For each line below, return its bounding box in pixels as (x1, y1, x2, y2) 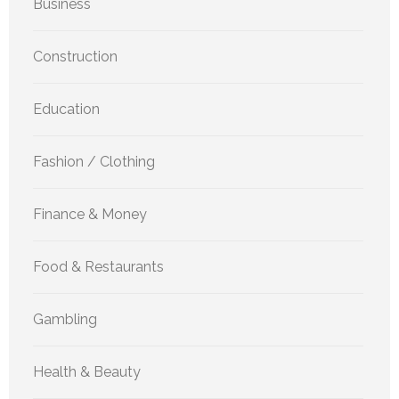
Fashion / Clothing (33, 152, 155, 170)
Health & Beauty (33, 362, 141, 380)
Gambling (33, 310, 97, 328)
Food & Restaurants (33, 257, 164, 275)
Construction (33, 47, 118, 65)
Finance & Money (33, 205, 147, 223)
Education (33, 100, 100, 118)
